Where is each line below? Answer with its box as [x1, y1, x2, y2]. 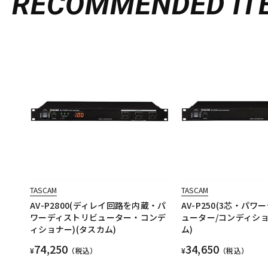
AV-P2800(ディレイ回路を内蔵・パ [30, 199, 166, 212]
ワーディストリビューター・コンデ [30, 211, 166, 224]
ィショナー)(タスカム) [30, 223, 117, 236]
